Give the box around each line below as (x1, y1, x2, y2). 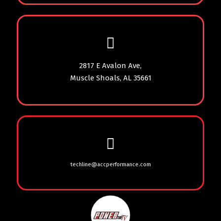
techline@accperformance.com (70, 161, 151, 168)
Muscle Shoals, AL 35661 (70, 73, 151, 82)
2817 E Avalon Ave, (79, 61, 142, 70)
